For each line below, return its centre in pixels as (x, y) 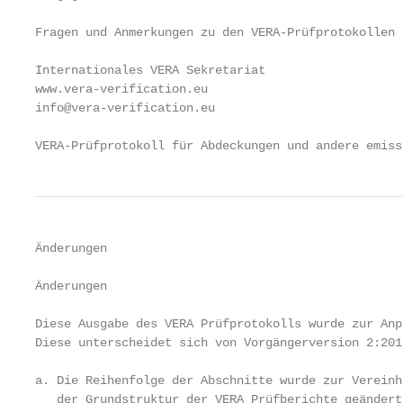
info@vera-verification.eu (125, 108)
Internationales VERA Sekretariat (150, 70)
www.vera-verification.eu (121, 89)
